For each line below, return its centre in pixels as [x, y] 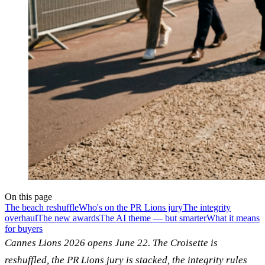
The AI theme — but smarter [153, 218]
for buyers [24, 228]
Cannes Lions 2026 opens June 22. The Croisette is [111, 243]
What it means [233, 218]
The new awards [68, 218]
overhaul [21, 218]
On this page [28, 196]
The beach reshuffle [42, 207]
